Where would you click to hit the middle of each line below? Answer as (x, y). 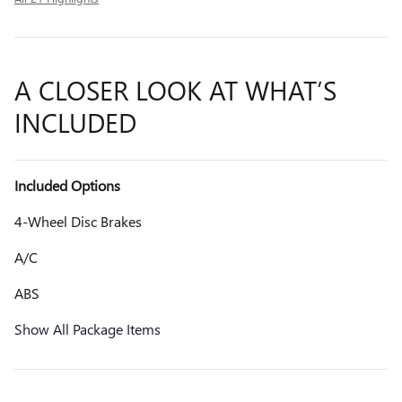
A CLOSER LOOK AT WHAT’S (175, 90)
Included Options (67, 186)
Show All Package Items (87, 329)
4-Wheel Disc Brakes (78, 222)
